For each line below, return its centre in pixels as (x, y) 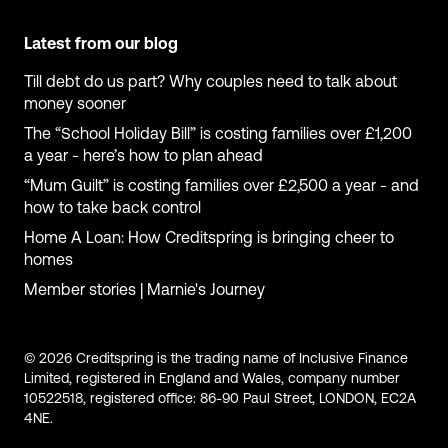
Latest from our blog (101, 45)
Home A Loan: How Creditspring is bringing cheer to (209, 239)
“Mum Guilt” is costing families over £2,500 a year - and (221, 187)
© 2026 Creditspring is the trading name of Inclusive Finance (216, 360)
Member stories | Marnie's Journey (144, 291)
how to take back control (112, 209)
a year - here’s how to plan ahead (143, 157)
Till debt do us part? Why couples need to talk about (210, 83)
